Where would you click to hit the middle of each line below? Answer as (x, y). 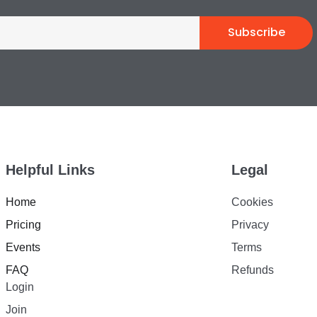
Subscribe (256, 33)
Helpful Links (50, 169)
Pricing (23, 224)
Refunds (253, 270)
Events (23, 247)
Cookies (253, 202)
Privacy (250, 224)
